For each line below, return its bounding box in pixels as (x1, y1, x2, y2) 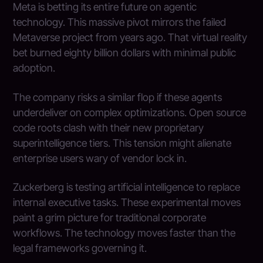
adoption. (13, 62, 56, 75)
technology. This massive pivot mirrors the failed (13, 16, 227, 29)
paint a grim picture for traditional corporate (13, 211, 207, 224)
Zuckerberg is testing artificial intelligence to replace (13, 181, 241, 194)
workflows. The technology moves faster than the (13, 227, 236, 240)
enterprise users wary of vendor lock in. (13, 151, 187, 164)
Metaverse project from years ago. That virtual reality (13, 31, 248, 44)
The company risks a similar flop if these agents (13, 90, 222, 103)
